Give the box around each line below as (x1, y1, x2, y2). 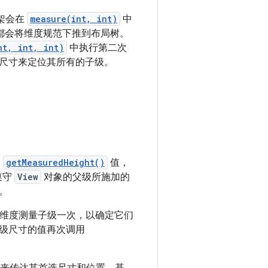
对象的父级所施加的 (41, 171, 130, 183)
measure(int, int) (30, 13, 117, 25)
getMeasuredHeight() (6, 157, 105, 168)
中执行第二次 (67, 42, 127, 54)
